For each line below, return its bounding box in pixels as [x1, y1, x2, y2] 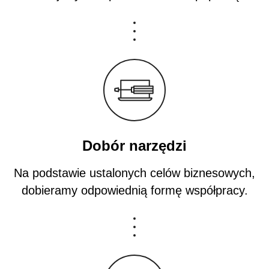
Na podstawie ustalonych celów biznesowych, [14, 166, 255, 180]
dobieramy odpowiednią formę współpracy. [21, 183, 248, 197]
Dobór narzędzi [82, 137, 187, 154]
